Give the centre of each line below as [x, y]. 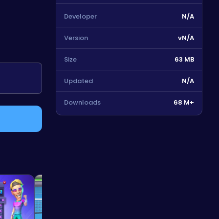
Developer [80, 16]
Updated [78, 81]
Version [76, 38]
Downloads [82, 102]
